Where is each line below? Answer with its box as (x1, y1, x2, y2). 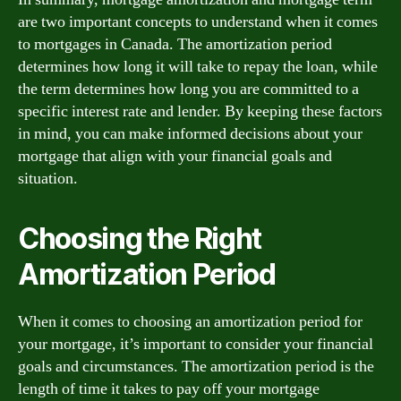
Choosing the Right (18, 221, 262, 256)
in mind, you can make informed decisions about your (18, 124, 363, 144)
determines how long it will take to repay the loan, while (18, 56, 378, 77)
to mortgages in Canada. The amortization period (18, 34, 332, 55)
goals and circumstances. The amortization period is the (18, 356, 374, 377)
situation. (18, 168, 78, 189)
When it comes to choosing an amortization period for (18, 311, 363, 332)
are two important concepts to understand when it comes (18, 12, 378, 32)
